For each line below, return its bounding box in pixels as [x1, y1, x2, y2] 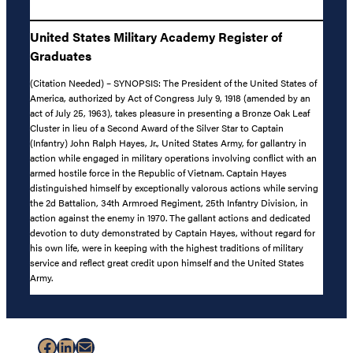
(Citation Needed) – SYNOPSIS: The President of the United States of [30, 75, 317, 90]
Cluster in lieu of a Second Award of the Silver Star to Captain [30, 120, 284, 135]
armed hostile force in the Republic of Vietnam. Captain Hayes [30, 165, 287, 180]
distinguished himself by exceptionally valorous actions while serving [30, 180, 318, 195]
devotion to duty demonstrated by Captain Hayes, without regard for [30, 225, 315, 240]
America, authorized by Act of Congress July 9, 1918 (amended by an [30, 90, 310, 105]
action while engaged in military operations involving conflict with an [30, 150, 317, 165]
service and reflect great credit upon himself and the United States [30, 255, 304, 269]
